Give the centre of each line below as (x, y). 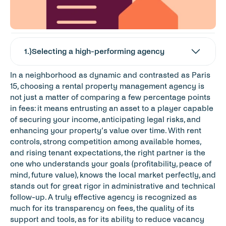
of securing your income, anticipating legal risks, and (105, 119)
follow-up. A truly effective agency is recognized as (103, 197)
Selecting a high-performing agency (98, 51)
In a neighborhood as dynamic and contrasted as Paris (110, 75)
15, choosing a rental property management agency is (107, 86)
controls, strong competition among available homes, (105, 142)
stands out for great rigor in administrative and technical (113, 186)
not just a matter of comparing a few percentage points (110, 97)
